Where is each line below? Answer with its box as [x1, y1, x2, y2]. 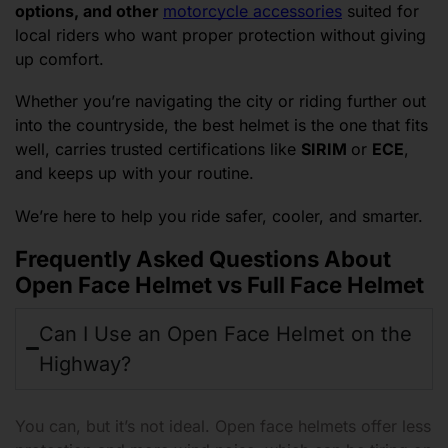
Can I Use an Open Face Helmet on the [39, 321, 413, 346]
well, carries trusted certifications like [15, 139, 301, 160]
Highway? [39, 351, 132, 376]
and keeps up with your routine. [15, 163, 259, 184]
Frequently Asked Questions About [15, 245, 391, 273]
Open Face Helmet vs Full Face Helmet [15, 271, 424, 299]
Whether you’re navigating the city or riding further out [15, 91, 426, 112]
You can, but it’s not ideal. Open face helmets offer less [15, 415, 431, 436]
